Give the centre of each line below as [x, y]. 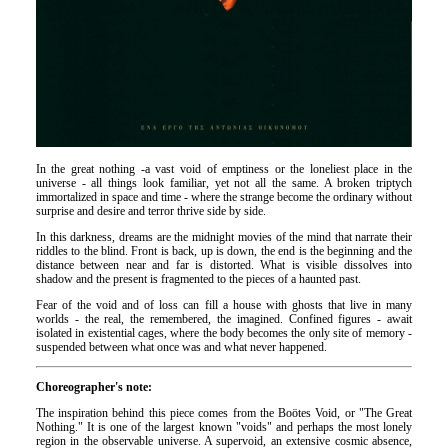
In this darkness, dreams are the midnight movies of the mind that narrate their [224, 237]
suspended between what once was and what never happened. [181, 347]
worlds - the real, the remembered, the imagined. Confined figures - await [224, 319]
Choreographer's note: [93, 387]
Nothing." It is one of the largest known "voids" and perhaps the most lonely [224, 427]
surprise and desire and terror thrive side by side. [150, 211]
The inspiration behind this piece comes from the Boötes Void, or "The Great [224, 413]
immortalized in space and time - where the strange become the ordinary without [224, 197]
